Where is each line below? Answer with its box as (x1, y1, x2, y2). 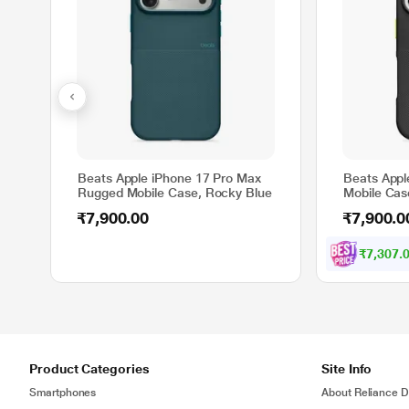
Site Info (321, 362, 372, 376)
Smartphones (29, 386, 97, 399)
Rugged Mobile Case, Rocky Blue (78, 185, 272, 200)
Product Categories (29, 362, 150, 376)
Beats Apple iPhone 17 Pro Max (78, 171, 261, 185)
